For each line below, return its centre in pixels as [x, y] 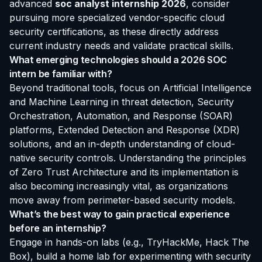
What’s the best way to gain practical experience [120, 214]
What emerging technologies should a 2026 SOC [118, 59]
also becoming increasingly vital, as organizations [119, 186]
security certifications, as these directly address [114, 31]
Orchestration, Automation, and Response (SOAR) [121, 116]
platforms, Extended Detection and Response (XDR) [125, 130]
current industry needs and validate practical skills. [121, 45]
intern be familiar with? [61, 73]
